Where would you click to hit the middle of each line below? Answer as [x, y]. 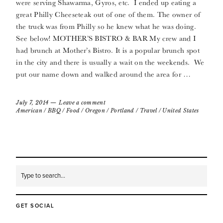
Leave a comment [82, 103]
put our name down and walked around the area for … [104, 74]
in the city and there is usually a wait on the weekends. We [110, 62]
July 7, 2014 [32, 103]
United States [181, 111]
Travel [148, 111]
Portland [122, 111]
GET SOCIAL [35, 206]
